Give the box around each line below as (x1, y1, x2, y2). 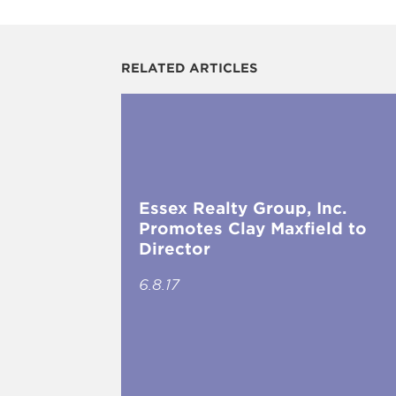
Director (139, 239, 210, 258)
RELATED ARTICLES (121, 61, 257, 75)
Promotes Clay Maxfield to (139, 218, 367, 238)
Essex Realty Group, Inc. (139, 198, 346, 217)
